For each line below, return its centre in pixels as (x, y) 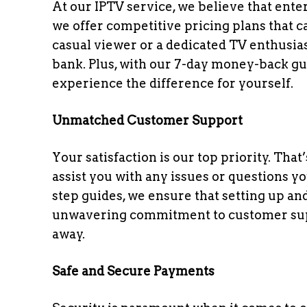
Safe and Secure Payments (133, 271)
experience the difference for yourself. (173, 83)
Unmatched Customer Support (147, 120)
